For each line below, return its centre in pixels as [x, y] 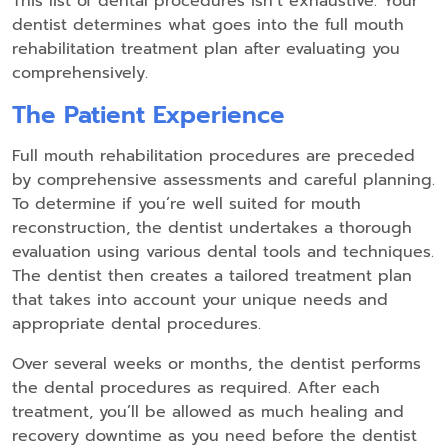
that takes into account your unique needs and [200, 300]
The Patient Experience [148, 115]
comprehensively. [80, 73]
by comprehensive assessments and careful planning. [223, 180]
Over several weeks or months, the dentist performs [216, 364]
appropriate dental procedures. [136, 324]
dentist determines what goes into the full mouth [208, 25]
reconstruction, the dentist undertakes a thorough [212, 228]
